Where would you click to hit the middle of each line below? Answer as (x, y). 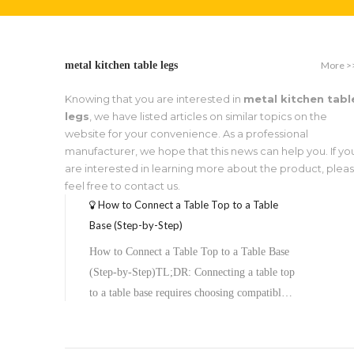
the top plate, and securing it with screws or (187, 334)
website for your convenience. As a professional (186, 134)
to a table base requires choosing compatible (188, 293)
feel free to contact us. (122, 186)
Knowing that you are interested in (154, 99)
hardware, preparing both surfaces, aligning (186, 313)
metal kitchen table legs (121, 65)
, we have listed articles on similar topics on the (208, 116)
